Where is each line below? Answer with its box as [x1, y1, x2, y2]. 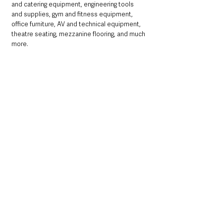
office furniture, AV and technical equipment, [11, 20, 142, 29]
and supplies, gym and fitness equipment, [11, 10, 134, 19]
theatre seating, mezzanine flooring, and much [11, 30, 147, 39]
